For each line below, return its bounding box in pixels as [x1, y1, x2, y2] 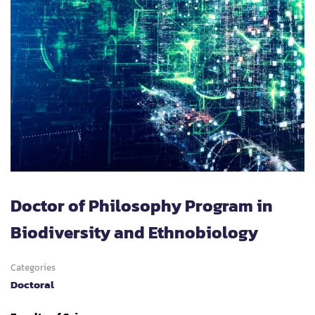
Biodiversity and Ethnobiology [11, 220, 258, 245]
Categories [11, 261, 56, 274]
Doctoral [11, 276, 54, 292]
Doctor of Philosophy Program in [11, 193, 273, 218]
